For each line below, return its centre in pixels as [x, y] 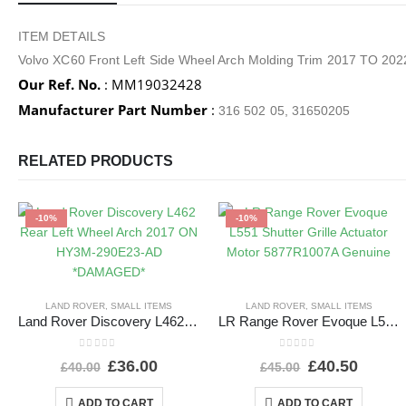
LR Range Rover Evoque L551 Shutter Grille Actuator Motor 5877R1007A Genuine [391, 322]
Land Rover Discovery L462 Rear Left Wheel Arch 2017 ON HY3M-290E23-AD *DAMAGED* [191, 322]
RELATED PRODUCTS [96, 161]
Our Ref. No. [59, 85]
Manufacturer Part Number [113, 110]
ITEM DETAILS [62, 37]
